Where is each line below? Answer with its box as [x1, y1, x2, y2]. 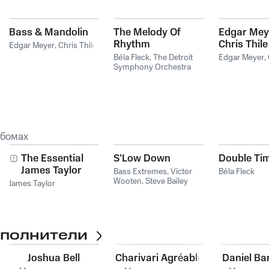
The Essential [20, 151, 83, 166]
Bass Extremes [113, 166, 168, 178]
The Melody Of [113, 25, 181, 40]
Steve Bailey [145, 175, 189, 187]
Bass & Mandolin [8, 25, 88, 40]
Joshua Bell [28, 251, 80, 265]
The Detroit [153, 52, 193, 64]
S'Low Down [113, 151, 171, 166]
